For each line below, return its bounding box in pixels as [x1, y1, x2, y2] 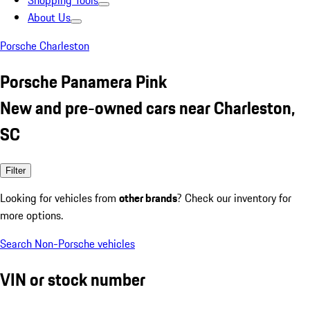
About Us [28, 9, 71, 26]
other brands [119, 189, 177, 206]
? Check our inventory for [177, 189, 291, 206]
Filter [6, 165, 26, 176]
